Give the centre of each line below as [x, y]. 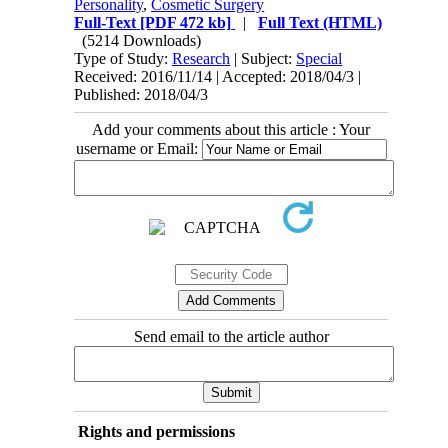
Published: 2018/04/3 [141, 94]
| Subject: [263, 58]
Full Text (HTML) [320, 22]
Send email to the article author [231, 336]
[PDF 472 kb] [184, 22]
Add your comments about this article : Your [231, 129]
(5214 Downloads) [142, 40]
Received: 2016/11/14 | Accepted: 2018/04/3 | [218, 76]
